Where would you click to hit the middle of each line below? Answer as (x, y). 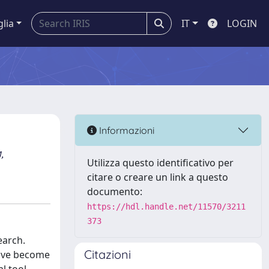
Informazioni (125, 130)
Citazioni (107, 254)
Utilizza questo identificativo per (160, 163)
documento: (115, 192)
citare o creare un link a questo (158, 177)
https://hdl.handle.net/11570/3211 (166, 207)
